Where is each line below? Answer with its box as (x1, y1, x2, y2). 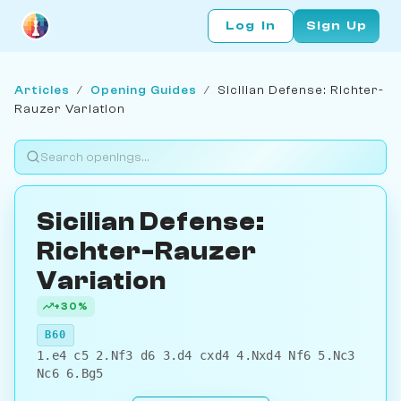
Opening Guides (90, 81, 197, 98)
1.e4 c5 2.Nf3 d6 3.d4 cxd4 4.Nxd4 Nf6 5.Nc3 (37, 347, 355, 363)
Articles (14, 81, 70, 98)
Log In (226, 18, 276, 34)
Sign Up (305, 18, 368, 34)
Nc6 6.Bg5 (37, 365, 104, 380)
